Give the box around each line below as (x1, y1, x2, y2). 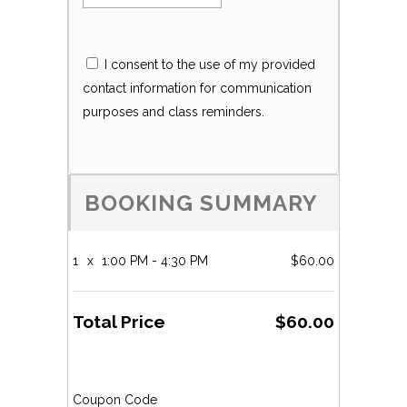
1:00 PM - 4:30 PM (98, 253, 208, 268)
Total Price (73, 312, 165, 332)
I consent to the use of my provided (101, 57, 315, 72)
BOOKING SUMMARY (84, 190, 318, 216)
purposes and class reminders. (83, 104, 264, 119)
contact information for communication (83, 81, 312, 95)
